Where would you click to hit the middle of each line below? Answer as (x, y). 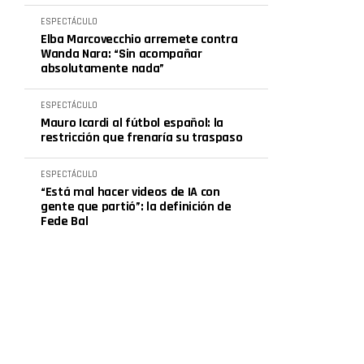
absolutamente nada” (102, 69)
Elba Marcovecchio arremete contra (139, 39)
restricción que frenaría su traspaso (142, 138)
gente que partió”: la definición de (136, 207)
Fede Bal (65, 221)
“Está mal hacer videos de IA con (130, 192)
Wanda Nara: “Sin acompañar (121, 54)
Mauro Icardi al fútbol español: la (132, 123)
